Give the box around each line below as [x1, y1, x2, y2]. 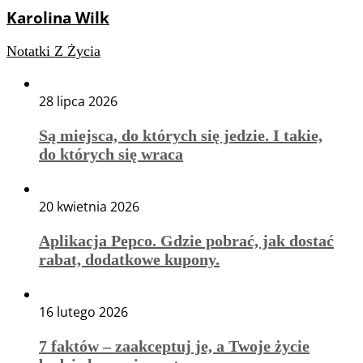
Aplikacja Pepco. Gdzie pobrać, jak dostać [39, 231, 334, 250]
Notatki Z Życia [6, 42, 100, 59]
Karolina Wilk [6, 7, 109, 28]
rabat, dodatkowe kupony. [39, 250, 220, 268]
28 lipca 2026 [39, 92, 117, 110]
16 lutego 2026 [39, 302, 128, 321]
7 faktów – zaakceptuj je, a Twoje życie [39, 336, 310, 355]
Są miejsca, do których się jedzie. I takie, [39, 126, 322, 144]
